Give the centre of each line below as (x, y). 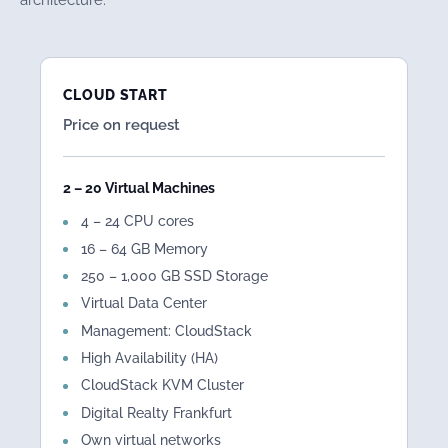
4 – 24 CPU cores (137, 221)
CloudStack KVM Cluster (162, 385)
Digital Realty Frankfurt (156, 412)
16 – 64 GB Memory (144, 248)
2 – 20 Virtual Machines (138, 187)
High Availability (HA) (149, 358)
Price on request (121, 124)
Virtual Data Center (143, 303)
